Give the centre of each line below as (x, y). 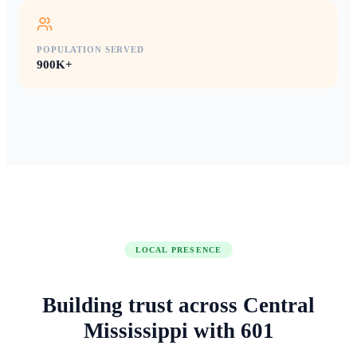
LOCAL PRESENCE (178, 250)
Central (279, 305)
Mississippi (135, 330)
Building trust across (143, 305)
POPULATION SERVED (90, 50)
